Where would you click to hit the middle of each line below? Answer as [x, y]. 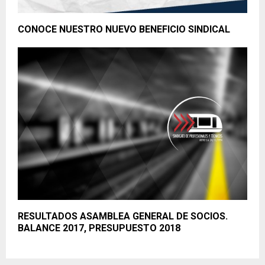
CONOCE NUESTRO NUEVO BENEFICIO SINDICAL [124, 29]
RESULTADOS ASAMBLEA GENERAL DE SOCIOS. [123, 216]
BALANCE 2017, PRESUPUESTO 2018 [99, 228]
